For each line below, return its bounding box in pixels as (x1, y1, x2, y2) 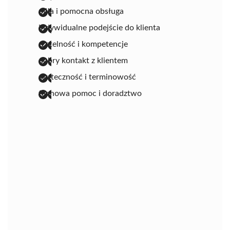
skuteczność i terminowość (39, 72, 136, 81)
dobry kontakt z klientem (39, 56, 128, 65)
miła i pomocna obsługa (39, 7, 124, 15)
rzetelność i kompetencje (39, 40, 128, 48)
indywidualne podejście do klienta (39, 23, 160, 32)
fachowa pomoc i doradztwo (39, 89, 142, 98)
